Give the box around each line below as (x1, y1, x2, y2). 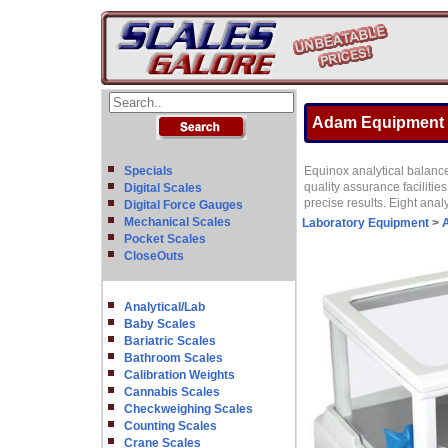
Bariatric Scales (124, 334, 216, 348)
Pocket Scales (124, 232, 206, 246)
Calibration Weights (124, 368, 235, 382)
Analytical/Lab (124, 300, 205, 314)
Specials (124, 164, 173, 178)
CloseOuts (124, 249, 184, 263)
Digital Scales (124, 181, 202, 195)
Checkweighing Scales (124, 402, 253, 416)
